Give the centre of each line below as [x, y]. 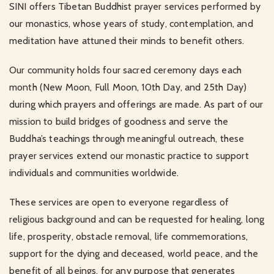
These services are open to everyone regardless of [119, 202]
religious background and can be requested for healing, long [137, 220]
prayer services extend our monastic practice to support [129, 156]
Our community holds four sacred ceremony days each [126, 70]
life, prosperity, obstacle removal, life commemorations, [128, 237]
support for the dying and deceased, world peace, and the [134, 254]
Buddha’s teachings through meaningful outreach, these [127, 139]
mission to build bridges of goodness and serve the [119, 122]
